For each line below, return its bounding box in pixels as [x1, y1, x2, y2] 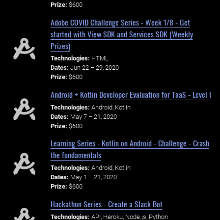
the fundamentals [50, 149, 101, 161]
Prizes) [50, 39, 70, 52]
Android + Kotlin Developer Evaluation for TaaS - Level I [50, 88, 211, 101]
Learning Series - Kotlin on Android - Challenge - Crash [50, 137, 209, 149]
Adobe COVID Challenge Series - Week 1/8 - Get [50, 16, 190, 28]
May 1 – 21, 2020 [70, 173, 117, 181]
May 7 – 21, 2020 [70, 112, 117, 120]
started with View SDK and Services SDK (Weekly [50, 27, 193, 40]
